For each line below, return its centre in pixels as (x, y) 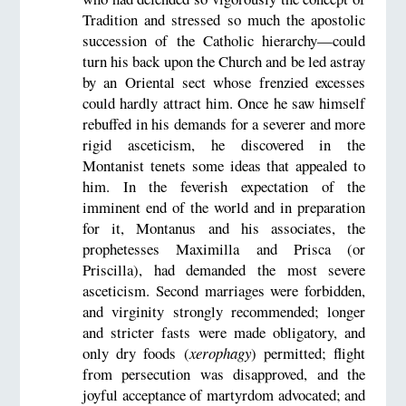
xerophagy (220, 353)
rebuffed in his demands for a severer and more (224, 124)
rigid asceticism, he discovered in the (224, 145)
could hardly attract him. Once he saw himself (224, 103)
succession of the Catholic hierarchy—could (224, 41)
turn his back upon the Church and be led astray (224, 62)
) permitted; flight (308, 353)
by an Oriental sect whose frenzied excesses (224, 82)
